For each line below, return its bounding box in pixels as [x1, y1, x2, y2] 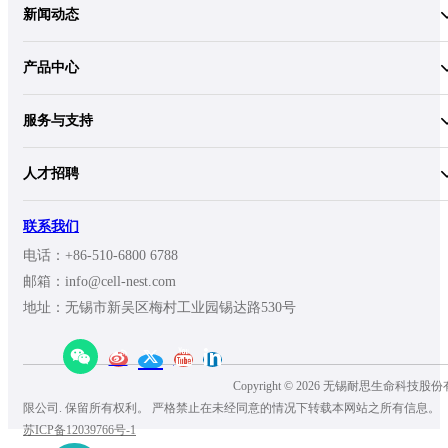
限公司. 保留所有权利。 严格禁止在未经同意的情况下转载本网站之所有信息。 [23, 400, 443, 415]
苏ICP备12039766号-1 [23, 422, 136, 437]
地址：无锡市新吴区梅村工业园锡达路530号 [23, 300, 296, 316]
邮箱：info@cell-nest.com [23, 274, 176, 290]
